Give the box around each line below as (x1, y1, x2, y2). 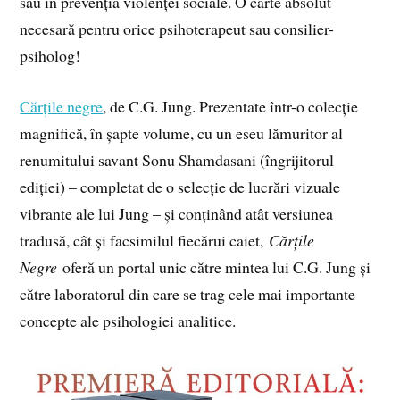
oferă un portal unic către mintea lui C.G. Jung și (57, 256, 371, 279)
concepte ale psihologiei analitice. (20, 310, 237, 332)
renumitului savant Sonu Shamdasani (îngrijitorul (20, 149, 335, 171)
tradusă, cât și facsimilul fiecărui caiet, (20, 229, 270, 252)
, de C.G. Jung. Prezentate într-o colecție (103, 96, 359, 118)
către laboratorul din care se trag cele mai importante (20, 283, 356, 305)
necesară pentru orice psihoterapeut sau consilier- (20, 18, 335, 40)
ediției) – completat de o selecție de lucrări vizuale (20, 176, 341, 198)
